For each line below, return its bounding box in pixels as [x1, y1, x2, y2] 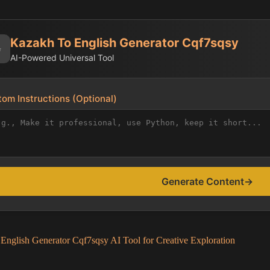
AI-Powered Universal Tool [10, 52, 115, 63]
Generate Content [162, 175, 245, 187]
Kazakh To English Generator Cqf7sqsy [10, 35, 239, 50]
